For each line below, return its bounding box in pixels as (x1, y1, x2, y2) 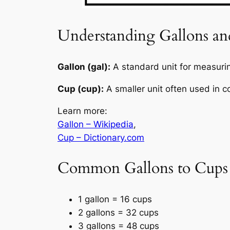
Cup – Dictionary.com (57, 132, 144, 143)
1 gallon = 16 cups (78, 194, 152, 205)
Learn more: (57, 105, 107, 116)
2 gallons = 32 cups (78, 207, 159, 218)
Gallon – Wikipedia (57, 119, 133, 129)
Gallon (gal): (57, 62, 110, 72)
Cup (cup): (57, 84, 104, 94)
